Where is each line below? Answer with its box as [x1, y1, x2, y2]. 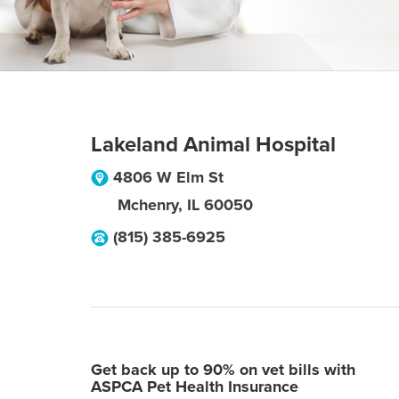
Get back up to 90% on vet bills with [91, 360, 355, 379]
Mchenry [118, 195, 178, 215]
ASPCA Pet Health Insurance [91, 377, 298, 396]
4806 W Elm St [113, 167, 224, 187]
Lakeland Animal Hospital [91, 132, 336, 158]
